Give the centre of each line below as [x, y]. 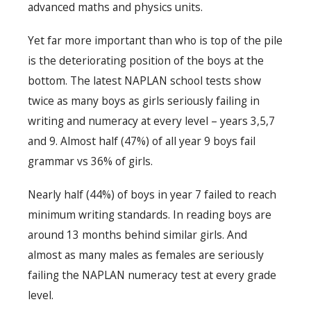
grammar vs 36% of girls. [90, 161]
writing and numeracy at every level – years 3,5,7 [151, 121]
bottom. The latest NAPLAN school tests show [144, 81]
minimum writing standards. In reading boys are [150, 215]
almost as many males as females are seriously [146, 255]
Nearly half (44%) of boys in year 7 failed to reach [152, 195]
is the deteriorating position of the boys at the [146, 61]
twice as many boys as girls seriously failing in [144, 101]
